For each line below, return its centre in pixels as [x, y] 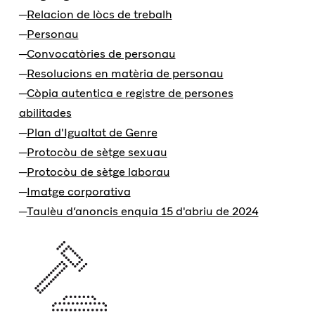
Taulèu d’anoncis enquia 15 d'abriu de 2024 [142, 212]
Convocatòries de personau [101, 54]
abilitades [45, 113]
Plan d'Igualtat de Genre [92, 133]
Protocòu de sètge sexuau [97, 153]
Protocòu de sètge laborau [98, 172]
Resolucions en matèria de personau [125, 74]
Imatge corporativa [78, 192]
